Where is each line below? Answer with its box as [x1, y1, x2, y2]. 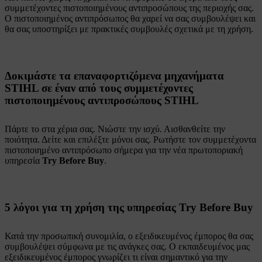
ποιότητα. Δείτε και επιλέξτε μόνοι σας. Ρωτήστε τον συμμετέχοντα [5, 135, 256, 144]
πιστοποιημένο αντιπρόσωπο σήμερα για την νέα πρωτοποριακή [5, 145, 243, 155]
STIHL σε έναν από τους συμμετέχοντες [5, 82, 193, 94]
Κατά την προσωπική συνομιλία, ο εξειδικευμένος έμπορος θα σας [5, 231, 253, 241]
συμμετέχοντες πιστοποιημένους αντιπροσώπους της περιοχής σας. [5, 3, 254, 13]
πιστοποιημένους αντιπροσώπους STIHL [5, 94, 199, 106]
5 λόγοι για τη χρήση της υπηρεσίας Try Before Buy [5, 201, 253, 213]
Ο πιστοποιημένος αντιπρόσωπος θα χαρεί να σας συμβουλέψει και [5, 13, 256, 23]
